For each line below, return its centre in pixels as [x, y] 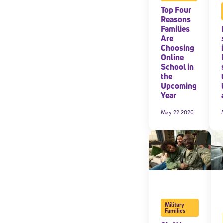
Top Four [176, 10]
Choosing [177, 48]
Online [172, 57]
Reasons [176, 19]
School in [177, 66]
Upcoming [179, 85]
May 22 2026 [177, 112]
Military [174, 204]
